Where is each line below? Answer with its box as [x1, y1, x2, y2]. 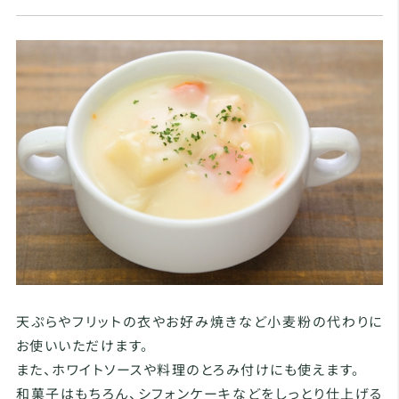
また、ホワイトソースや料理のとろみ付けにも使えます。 [15, 360, 361, 379]
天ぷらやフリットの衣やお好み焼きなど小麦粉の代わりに [15, 312, 383, 331]
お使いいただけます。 [15, 336, 150, 355]
